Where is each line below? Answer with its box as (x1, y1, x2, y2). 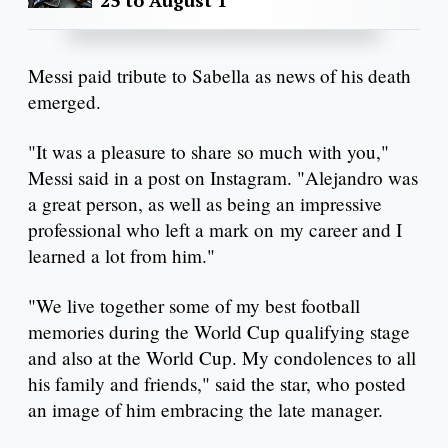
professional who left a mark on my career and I (28, 217, 402, 243)
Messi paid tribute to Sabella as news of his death (28, 63, 411, 89)
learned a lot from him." (28, 243, 215, 269)
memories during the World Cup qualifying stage (28, 319, 410, 345)
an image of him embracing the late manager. (28, 397, 383, 423)
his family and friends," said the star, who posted (28, 371, 406, 397)
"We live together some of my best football (28, 293, 360, 319)
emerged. (28, 89, 101, 115)
